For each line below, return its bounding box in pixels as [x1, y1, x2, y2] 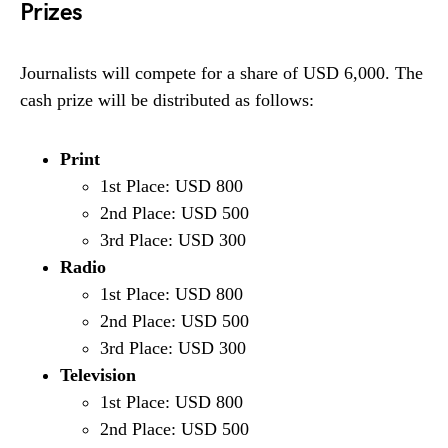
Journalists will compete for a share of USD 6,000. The [20, 62, 423, 83]
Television [60, 364, 136, 385]
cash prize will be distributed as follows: [20, 89, 314, 110]
